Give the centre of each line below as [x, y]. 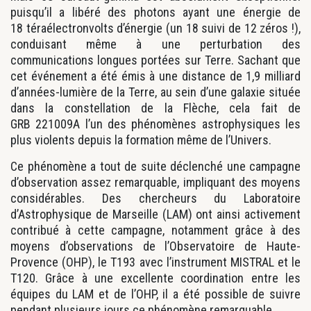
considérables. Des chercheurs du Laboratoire [155, 198]
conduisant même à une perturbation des [155, 44]
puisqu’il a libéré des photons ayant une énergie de [155, 12]
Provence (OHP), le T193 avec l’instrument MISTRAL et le [155, 262]
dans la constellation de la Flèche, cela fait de [155, 108]
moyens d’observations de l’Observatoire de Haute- [155, 246]
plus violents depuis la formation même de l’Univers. [141, 140]
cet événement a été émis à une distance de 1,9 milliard [155, 76]
